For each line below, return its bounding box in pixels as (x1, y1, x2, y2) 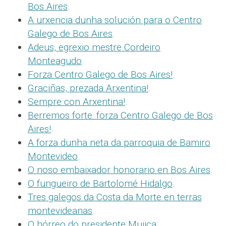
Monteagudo (28, 55, 82, 67)
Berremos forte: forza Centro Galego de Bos (28, 109, 213, 121)
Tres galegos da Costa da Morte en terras (28, 191, 202, 203)
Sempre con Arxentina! (28, 96, 125, 107)
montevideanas (28, 205, 92, 216)
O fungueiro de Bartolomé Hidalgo (28, 178, 173, 189)
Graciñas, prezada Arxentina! (28, 82, 148, 94)
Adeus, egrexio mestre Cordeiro (28, 41, 160, 53)
